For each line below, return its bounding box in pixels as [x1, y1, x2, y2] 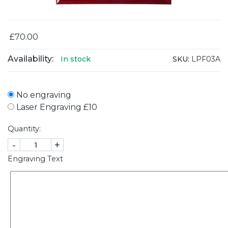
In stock [61, 54, 91, 64]
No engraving [14, 90, 71, 100]
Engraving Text [8, 154, 63, 164]
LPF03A [189, 54, 220, 64]
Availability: [8, 54, 53, 64]
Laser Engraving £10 [14, 102, 97, 112]
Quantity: [8, 124, 41, 134]
